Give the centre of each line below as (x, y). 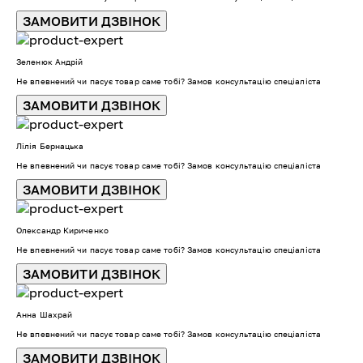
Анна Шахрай (45, 314)
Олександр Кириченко (62, 230)
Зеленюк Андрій (50, 61)
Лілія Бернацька (50, 145)
